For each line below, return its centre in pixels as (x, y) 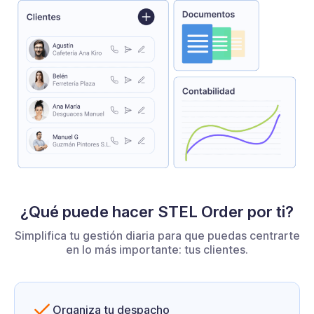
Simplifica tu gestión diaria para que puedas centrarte (157, 235)
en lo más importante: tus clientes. (157, 249)
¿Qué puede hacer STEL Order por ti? (157, 211)
